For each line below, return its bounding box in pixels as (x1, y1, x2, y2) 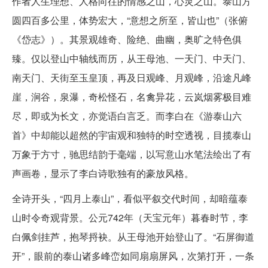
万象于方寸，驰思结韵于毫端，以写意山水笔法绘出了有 (12, 147, 251, 161)
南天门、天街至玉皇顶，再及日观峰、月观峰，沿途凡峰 (12, 70, 251, 84)
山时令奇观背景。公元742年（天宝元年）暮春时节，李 (12, 210, 248, 224)
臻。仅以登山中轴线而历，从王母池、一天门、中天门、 (12, 51, 251, 65)
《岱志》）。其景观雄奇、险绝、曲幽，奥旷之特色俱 (12, 32, 242, 46)
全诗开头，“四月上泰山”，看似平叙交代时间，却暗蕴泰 (12, 191, 248, 205)
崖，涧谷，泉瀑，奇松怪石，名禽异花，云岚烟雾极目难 (12, 89, 251, 103)
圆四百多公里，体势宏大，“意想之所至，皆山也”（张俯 (12, 13, 248, 27)
